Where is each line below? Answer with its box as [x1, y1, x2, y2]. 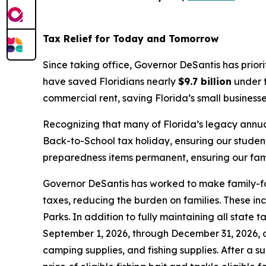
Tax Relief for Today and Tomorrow [43, 33, 218, 45]
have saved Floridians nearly [43, 75, 178, 88]
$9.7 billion [178, 75, 232, 88]
